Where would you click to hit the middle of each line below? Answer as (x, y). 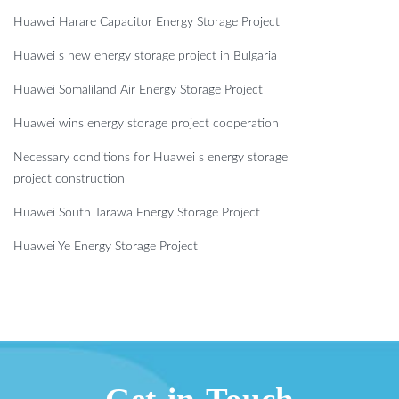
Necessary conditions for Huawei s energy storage (151, 158)
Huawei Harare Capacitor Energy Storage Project (147, 23)
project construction (69, 179)
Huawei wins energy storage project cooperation (146, 124)
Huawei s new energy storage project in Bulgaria (145, 57)
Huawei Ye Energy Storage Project (106, 247)
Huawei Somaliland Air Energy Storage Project (138, 90)
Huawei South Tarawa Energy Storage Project (137, 213)
